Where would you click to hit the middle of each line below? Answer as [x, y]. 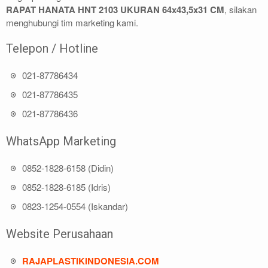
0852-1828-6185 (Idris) [66, 187]
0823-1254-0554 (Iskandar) [75, 206]
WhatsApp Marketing [61, 141]
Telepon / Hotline [52, 48]
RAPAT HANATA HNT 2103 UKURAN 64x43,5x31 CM [115, 9]
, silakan [240, 9]
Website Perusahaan [60, 234]
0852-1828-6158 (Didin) [68, 168]
